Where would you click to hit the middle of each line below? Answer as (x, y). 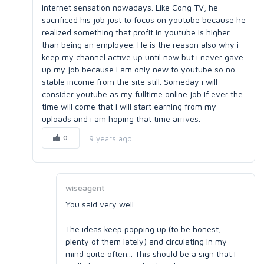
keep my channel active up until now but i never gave (143, 57)
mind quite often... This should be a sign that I (151, 254)
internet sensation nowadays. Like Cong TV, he (130, 7)
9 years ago (110, 138)
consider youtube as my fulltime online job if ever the (142, 94)
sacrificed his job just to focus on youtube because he (144, 20)
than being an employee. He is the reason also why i (140, 44)
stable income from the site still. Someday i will (130, 82)
